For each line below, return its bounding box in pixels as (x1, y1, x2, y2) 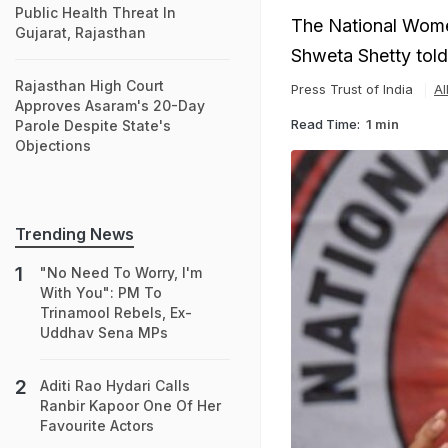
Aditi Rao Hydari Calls (40, 377, 190, 394)
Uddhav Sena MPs (40, 324, 168, 341)
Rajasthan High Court (15, 77, 164, 94)
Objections (15, 137, 91, 154)
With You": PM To (40, 284, 162, 301)
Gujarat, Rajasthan (15, 24, 146, 41)
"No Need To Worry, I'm (40, 264, 202, 281)
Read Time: (291, 115, 360, 132)
